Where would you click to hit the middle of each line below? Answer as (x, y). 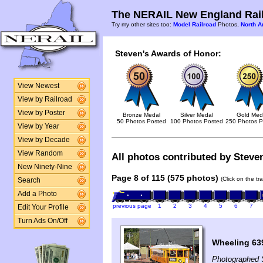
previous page (132, 206)
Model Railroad (195, 24)
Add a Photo (37, 194)
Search (29, 180)
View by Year (38, 126)
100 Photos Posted (197, 121)
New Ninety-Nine (45, 167)
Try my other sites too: (142, 24)
